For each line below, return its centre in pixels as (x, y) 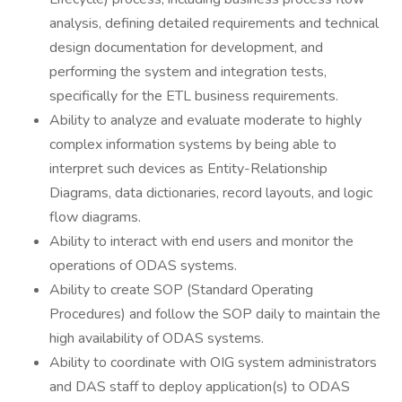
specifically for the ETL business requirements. (194, 96)
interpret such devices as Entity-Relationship (188, 169)
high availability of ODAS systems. (157, 338)
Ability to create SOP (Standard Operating (181, 290)
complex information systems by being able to (193, 144)
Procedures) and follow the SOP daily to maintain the (215, 314)
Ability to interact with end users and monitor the (201, 241)
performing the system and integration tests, (188, 72)
